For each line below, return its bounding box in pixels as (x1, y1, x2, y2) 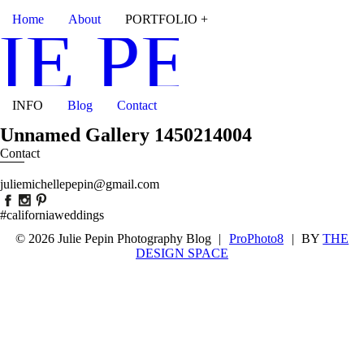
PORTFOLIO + (125, 12, 208, 26)
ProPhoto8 (229, 232, 284, 245)
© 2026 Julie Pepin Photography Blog (15, 232, 211, 245)
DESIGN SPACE (136, 246, 228, 260)
